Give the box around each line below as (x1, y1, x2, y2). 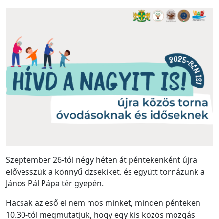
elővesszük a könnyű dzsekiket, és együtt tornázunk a (6, 166, 205, 177)
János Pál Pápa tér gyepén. (6, 177, 104, 189)
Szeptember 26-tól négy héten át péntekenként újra (6, 154, 197, 165)
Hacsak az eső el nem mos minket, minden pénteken (6, 197, 200, 208)
